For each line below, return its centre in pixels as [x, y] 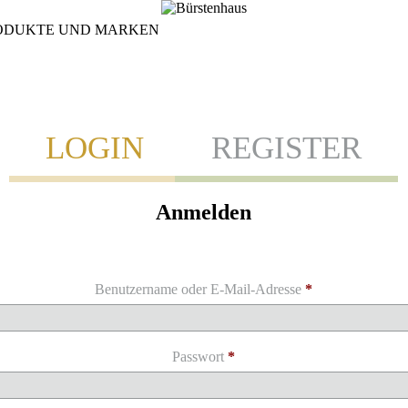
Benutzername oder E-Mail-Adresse [200, 289]
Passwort [200, 356]
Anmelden [204, 212]
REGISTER [287, 148]
